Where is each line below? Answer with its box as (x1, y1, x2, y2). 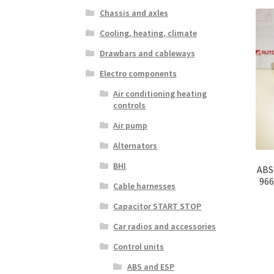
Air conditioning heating (113, 87, 207, 99)
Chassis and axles (99, 7, 168, 18)
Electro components (99, 67, 177, 79)
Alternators (113, 139, 158, 151)
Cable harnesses (113, 180, 176, 191)
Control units (113, 240, 165, 252)
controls (113, 99, 146, 111)
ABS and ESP (127, 261, 174, 272)
